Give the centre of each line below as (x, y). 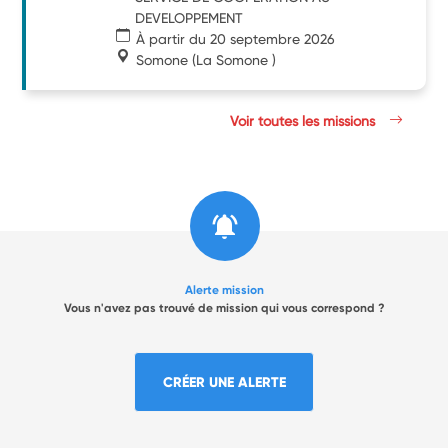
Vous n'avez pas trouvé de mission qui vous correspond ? (224, 307)
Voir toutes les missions (305, 120)
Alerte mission (224, 289)
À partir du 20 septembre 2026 (236, 38)
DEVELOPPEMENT (189, 17)
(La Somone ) (232, 59)
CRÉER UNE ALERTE (224, 381)
